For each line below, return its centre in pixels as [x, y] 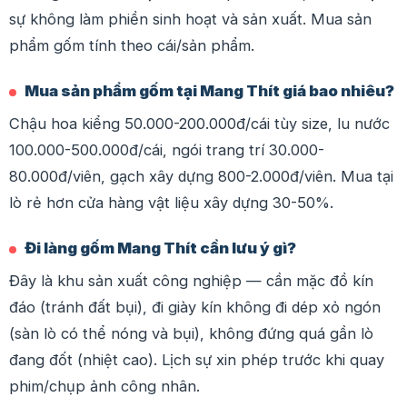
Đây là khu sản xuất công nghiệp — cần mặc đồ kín [191, 280]
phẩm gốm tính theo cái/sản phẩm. [132, 45]
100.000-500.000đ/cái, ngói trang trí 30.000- [167, 149]
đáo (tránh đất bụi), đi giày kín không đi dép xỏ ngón [195, 307]
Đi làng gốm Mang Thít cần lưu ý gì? [160, 248]
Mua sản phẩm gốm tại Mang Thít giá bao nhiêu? [209, 90]
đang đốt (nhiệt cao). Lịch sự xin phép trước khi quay [197, 359]
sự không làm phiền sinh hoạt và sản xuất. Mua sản [190, 19]
